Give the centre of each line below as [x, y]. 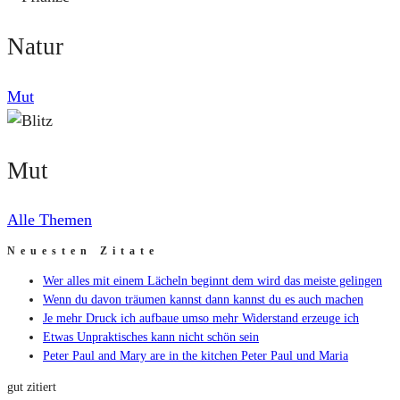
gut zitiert [32, 387]
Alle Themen [50, 220]
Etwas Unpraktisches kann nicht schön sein [151, 337]
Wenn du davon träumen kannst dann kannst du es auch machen [203, 300]
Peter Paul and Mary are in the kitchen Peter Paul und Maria [196, 356]
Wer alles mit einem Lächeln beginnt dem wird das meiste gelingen [212, 281]
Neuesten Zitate [83, 251]
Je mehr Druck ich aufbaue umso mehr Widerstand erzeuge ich [201, 319]
